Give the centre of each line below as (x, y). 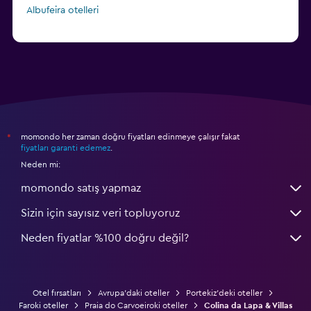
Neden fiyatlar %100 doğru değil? (105, 238)
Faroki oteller (43, 305)
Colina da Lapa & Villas (248, 305)
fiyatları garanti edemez (66, 148)
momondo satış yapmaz (81, 188)
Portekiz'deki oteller (224, 293)
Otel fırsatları (57, 293)
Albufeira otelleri (62, 10)
